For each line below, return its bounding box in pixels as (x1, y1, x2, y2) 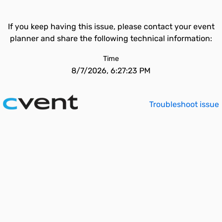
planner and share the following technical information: (10, 34, 212, 43)
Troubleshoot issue (149, 100, 219, 109)
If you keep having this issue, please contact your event (7, 22, 215, 31)
